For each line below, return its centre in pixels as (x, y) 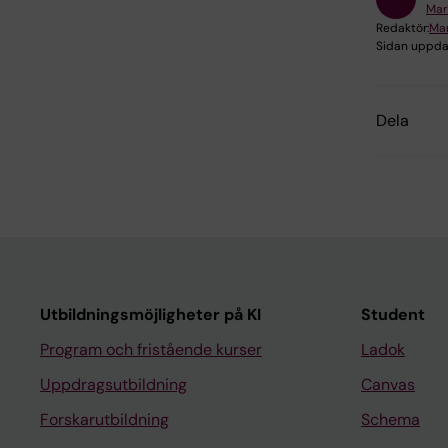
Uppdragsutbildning (113, 385)
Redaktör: (402, 28)
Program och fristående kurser (151, 350)
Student (393, 315)
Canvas (388, 385)
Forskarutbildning (104, 420)
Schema (390, 420)
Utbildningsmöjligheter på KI (150, 315)
